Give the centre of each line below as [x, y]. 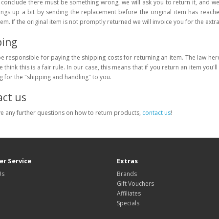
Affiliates [129, 193]
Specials [128, 203]
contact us [156, 112]
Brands [127, 174]
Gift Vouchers [135, 183]
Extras [127, 161]
